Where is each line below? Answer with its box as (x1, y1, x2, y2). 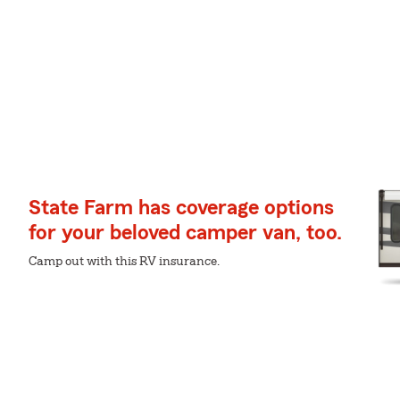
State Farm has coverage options (29, 197, 334, 219)
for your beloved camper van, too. (29, 222, 342, 244)
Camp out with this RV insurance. (29, 255, 220, 268)
